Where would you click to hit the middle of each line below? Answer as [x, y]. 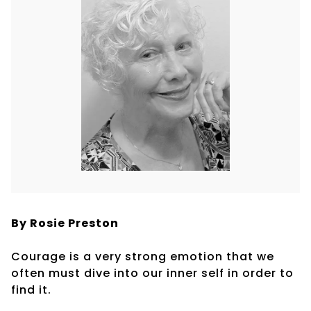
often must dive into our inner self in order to [152, 273]
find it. [31, 289]
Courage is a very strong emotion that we [143, 256]
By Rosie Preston [65, 223]
